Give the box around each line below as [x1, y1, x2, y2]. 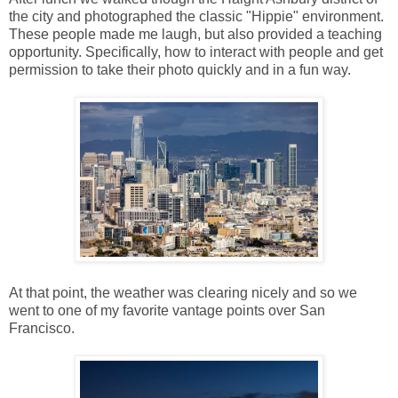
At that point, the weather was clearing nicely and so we [9, 284, 357, 300]
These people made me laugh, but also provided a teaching [9, 26, 382, 42]
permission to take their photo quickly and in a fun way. [9, 61, 351, 77]
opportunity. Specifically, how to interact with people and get [9, 44, 383, 60]
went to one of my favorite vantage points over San [9, 302, 325, 318]
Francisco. [9, 320, 78, 336]
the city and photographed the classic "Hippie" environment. [9, 8, 384, 24]
